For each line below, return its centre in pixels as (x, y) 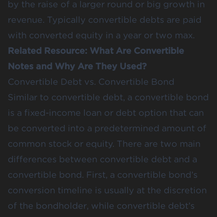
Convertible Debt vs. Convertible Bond (91, 81)
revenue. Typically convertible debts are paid (105, 19)
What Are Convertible (137, 50)
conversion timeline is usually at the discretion (107, 190)
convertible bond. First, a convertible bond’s (103, 174)
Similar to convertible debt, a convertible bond (108, 97)
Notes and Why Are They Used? (77, 66)
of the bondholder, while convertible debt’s (101, 205)
